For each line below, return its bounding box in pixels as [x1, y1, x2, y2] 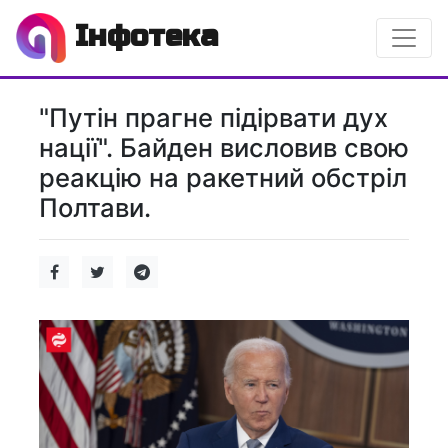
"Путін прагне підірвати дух [39, 102, 388, 133]
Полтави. [39, 192, 151, 223]
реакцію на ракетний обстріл [39, 162, 407, 193]
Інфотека [66, 17, 218, 54]
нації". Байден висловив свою [39, 132, 409, 163]
